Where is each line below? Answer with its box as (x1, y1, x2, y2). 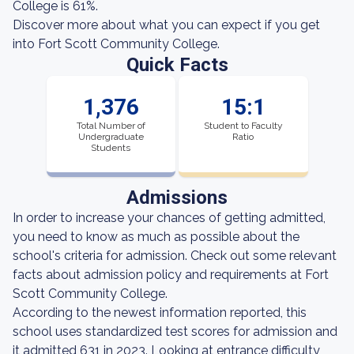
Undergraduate (77, 131, 144, 142)
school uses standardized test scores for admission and (13, 324, 337, 339)
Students (91, 142, 131, 153)
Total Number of (76, 120, 145, 131)
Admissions (126, 186, 228, 209)
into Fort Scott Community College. (13, 36, 220, 51)
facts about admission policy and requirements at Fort (13, 267, 329, 282)
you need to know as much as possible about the (13, 229, 299, 244)
